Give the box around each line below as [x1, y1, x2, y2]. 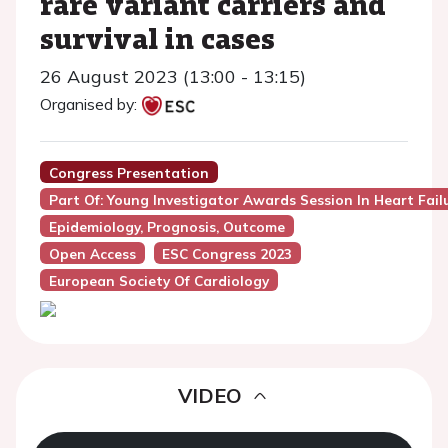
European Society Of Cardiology [48, 272, 269, 289]
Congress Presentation [48, 164, 209, 181]
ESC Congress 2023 [162, 245, 293, 262]
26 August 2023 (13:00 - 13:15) [40, 65, 306, 88]
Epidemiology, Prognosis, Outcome [48, 218, 285, 235]
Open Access [48, 245, 136, 262]
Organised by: [40, 94, 137, 114]
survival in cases [40, 18, 275, 58]
